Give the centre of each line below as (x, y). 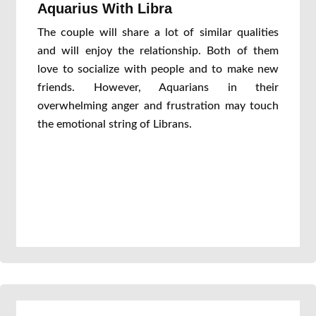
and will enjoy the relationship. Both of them (158, 51)
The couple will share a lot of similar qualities (158, 32)
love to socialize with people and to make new (158, 69)
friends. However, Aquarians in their (158, 87)
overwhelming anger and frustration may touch (158, 106)
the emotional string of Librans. (115, 124)
